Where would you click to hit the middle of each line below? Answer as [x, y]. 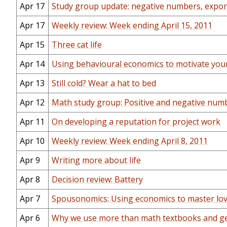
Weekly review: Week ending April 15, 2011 [132, 26]
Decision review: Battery [98, 180]
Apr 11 [32, 122]
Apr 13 [32, 83]
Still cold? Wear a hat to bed [104, 83]
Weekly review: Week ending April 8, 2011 [130, 141]
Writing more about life [97, 160]
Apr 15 [32, 45]
